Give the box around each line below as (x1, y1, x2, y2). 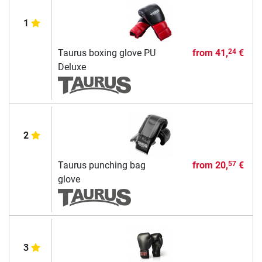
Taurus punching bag (57, 159, 146, 171)
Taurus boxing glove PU (57, 47, 156, 58)
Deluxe (57, 61, 86, 73)
